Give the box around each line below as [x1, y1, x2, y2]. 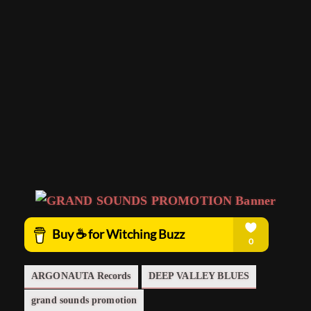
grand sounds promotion [31, 294, 137, 305]
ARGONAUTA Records [31, 270, 131, 281]
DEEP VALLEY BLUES [148, 270, 250, 281]
